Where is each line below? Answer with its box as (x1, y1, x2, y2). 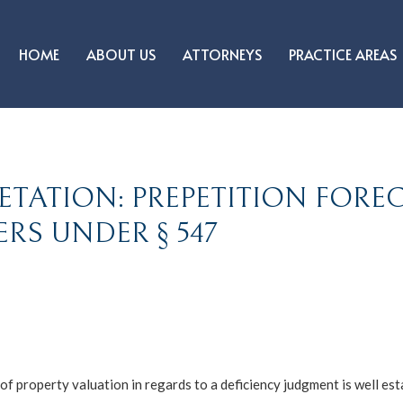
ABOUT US (86, 44, 157, 64)
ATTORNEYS (183, 44, 263, 64)
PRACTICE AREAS (289, 44, 398, 64)
